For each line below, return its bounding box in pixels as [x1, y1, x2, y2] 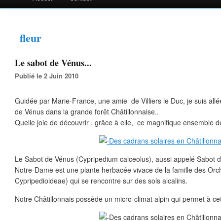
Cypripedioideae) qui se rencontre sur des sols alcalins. [15, 176, 187, 185]
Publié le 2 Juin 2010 [19, 71, 78, 80]
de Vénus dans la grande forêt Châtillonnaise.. [15, 107, 159, 116]
